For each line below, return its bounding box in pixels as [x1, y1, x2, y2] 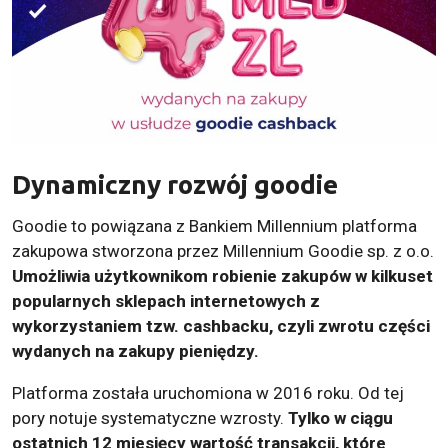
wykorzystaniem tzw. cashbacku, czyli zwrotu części [12, 316, 430, 337]
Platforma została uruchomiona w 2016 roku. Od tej [12, 383, 404, 404]
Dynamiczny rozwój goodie [12, 170, 338, 200]
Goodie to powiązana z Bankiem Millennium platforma [12, 216, 417, 237]
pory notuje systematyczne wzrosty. [12, 408, 288, 429]
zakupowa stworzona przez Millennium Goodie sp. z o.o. [12, 241, 434, 262]
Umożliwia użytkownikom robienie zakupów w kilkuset [12, 266, 433, 287]
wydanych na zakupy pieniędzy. [12, 341, 259, 362]
